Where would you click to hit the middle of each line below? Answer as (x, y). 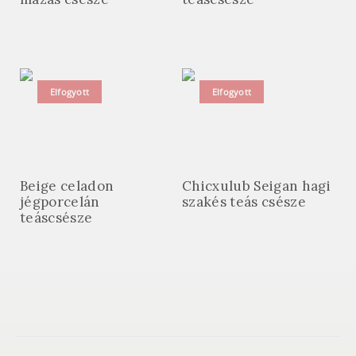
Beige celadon (67, 186)
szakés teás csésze (244, 201)
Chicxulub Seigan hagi (257, 186)
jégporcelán (60, 201)
